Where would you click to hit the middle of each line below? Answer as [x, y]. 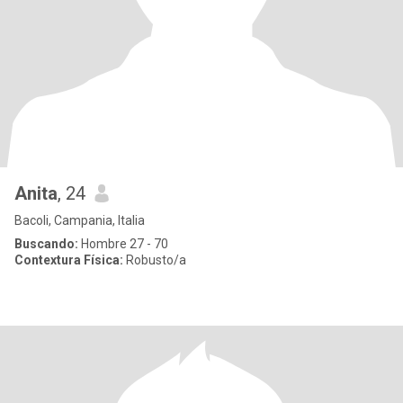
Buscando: [46, 244]
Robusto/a [155, 260]
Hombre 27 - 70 [123, 244]
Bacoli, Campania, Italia [80, 220]
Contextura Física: [69, 260]
